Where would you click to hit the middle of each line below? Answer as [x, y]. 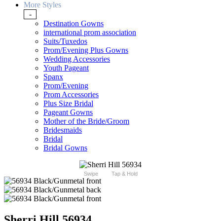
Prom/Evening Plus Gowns [86, 50]
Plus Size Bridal [68, 104]
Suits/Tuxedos [65, 41]
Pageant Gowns [68, 112]
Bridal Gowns [65, 148]
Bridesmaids [63, 130]
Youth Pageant [66, 68]
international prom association [90, 33]
